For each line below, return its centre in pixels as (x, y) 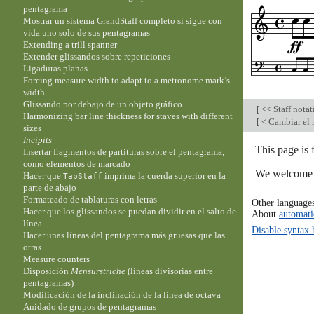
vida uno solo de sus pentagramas (87, 33)
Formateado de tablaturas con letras (90, 200)
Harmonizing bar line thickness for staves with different (128, 116)
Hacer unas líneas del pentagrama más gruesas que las (124, 235)
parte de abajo (50, 188)
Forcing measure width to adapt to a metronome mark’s (127, 81)
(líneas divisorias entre (170, 271)
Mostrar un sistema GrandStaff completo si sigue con (123, 21)
